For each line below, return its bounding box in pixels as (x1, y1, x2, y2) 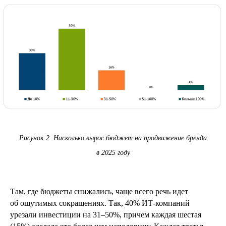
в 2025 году (96, 149, 130, 157)
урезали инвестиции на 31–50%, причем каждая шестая (10, 210, 201, 219)
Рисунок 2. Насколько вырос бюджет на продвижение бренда (19, 134, 207, 142)
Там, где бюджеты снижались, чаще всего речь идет (10, 187, 188, 196)
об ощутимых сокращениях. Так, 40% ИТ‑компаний (10, 199, 190, 208)
